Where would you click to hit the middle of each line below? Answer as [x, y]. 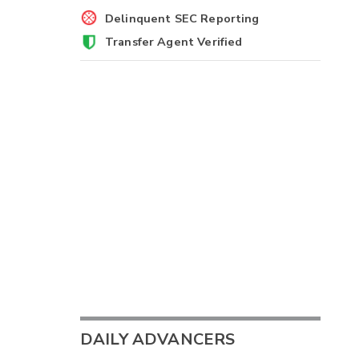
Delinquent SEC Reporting [182, 18]
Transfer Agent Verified [173, 42]
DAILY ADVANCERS [158, 340]
